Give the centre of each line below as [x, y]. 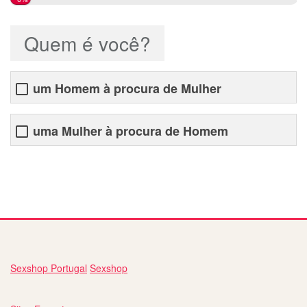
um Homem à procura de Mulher [127, 88]
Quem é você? [87, 43]
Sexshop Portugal [49, 268]
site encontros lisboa [55, 167]
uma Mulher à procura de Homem [131, 131]
